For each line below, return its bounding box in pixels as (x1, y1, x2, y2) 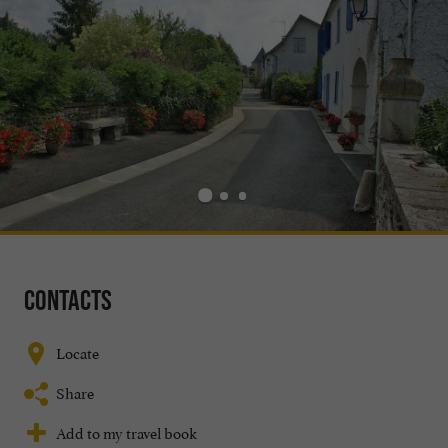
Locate (56, 340, 99, 364)
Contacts (24, 284, 112, 317)
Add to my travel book (56, 420, 197, 444)
